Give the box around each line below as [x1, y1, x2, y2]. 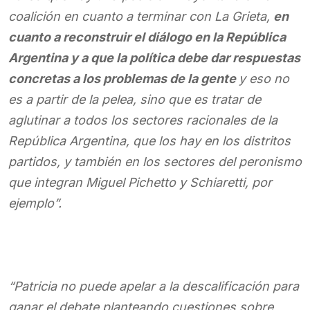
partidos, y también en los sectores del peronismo [8, 154, 302, 169]
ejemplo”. [8, 196, 62, 210]
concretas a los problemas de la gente [8, 71, 239, 86]
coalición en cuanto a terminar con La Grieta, [8, 9, 273, 24]
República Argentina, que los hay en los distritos [8, 134, 291, 148]
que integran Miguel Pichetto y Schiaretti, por [8, 175, 272, 190]
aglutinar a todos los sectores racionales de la [8, 113, 277, 127]
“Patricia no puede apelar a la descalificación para [8, 279, 299, 293]
